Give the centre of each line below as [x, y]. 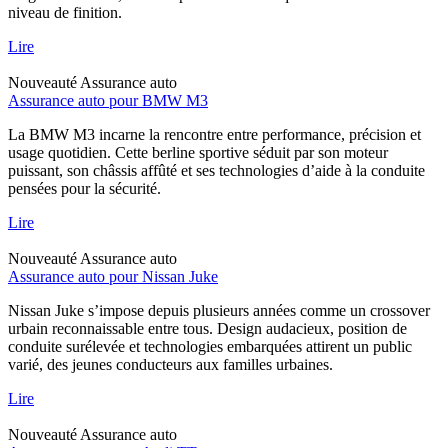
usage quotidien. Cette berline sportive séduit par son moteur [198, 152]
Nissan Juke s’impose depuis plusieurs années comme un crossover [219, 310]
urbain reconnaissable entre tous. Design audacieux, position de [207, 328]
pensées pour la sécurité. [84, 188]
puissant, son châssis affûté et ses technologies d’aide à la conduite [216, 170]
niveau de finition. [65, 12]
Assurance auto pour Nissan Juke [113, 276]
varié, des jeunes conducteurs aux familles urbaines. [170, 364]
